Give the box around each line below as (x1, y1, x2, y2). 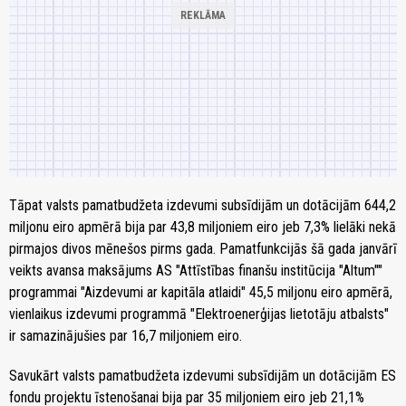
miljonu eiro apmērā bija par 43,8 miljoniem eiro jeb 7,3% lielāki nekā (9, 218, 396, 237)
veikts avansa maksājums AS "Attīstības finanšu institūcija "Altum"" (9, 262, 382, 280)
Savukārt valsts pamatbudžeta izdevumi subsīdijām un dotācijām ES (9, 367, 396, 385)
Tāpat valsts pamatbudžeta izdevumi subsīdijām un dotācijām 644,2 (9, 197, 396, 215)
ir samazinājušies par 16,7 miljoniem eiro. (9, 327, 242, 345)
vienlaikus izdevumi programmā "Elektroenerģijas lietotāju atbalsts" (9, 305, 389, 324)
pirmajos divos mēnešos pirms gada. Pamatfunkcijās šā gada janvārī (9, 240, 397, 258)
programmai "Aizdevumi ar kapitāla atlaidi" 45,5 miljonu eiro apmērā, (9, 284, 392, 302)
